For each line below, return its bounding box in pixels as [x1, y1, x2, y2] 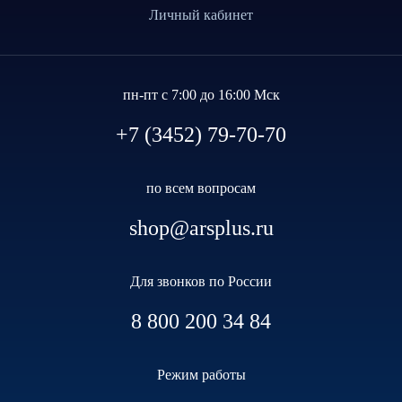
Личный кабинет [149, 7, 253, 23]
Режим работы [156, 367, 246, 383]
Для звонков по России [130, 274, 272, 290]
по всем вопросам [146, 180, 256, 197]
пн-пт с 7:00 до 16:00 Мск [122, 87, 280, 103]
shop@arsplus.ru [128, 216, 274, 240]
